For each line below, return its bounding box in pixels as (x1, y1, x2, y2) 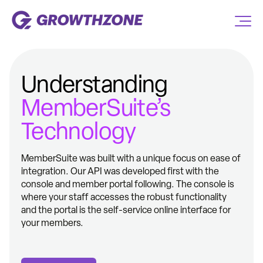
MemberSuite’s (21, 93, 171, 122)
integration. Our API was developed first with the (21, 166, 219, 177)
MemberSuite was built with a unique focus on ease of (21, 153, 241, 164)
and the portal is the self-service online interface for (21, 204, 231, 215)
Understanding (21, 70, 168, 98)
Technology (21, 117, 136, 145)
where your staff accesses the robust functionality (21, 191, 227, 203)
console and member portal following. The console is (21, 178, 234, 190)
